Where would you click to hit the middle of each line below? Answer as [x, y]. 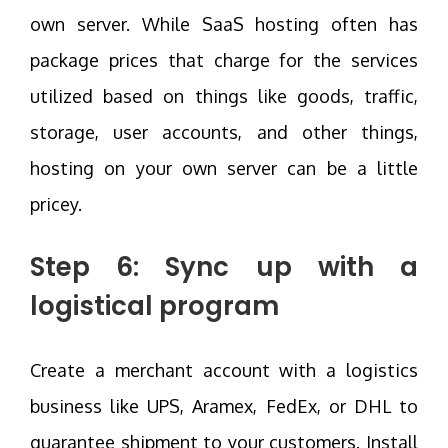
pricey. [56, 203]
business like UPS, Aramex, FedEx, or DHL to [224, 405]
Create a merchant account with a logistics [224, 369]
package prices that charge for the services [224, 59]
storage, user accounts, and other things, [224, 131]
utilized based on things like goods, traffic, [224, 95]
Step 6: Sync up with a [224, 266]
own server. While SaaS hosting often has [224, 23]
